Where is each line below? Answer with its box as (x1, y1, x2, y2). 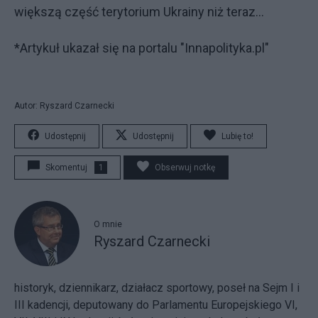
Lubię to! (221, 131, 253, 141)
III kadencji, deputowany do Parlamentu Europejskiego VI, (14, 297, 297, 312)
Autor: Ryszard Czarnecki (14, 100, 114, 111)
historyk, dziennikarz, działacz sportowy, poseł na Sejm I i (14, 280, 300, 295)
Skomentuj (45, 162, 87, 172)
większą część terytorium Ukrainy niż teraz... (14, 4, 264, 19)
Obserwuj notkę (155, 162, 215, 172)
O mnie (94, 219, 122, 229)
